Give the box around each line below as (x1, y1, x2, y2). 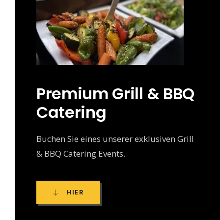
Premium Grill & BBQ (36, 82, 194, 105)
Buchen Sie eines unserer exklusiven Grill (36, 133, 194, 144)
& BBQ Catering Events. (36, 147, 125, 159)
